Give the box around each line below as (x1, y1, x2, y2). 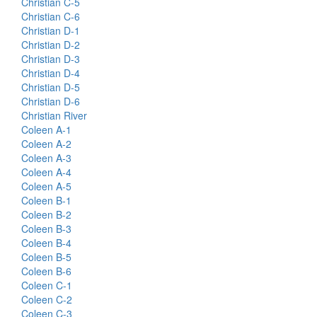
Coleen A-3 (21, 151, 71, 165)
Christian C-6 (21, 9, 80, 23)
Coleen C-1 (21, 278, 72, 292)
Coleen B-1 (21, 193, 71, 207)
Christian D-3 (21, 52, 80, 66)
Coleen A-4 (21, 165, 71, 179)
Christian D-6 (21, 94, 80, 108)
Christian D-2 (21, 38, 80, 52)
